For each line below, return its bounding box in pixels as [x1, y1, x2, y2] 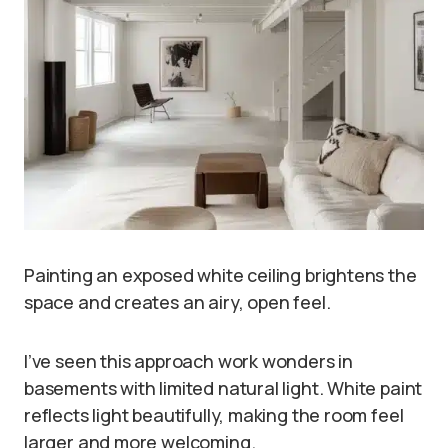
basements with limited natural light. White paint [24, 375, 423, 400]
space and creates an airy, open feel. [24, 289, 331, 314]
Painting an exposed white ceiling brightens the [24, 262, 417, 287]
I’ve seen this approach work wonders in [24, 348, 353, 373]
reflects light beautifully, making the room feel [24, 402, 404, 427]
